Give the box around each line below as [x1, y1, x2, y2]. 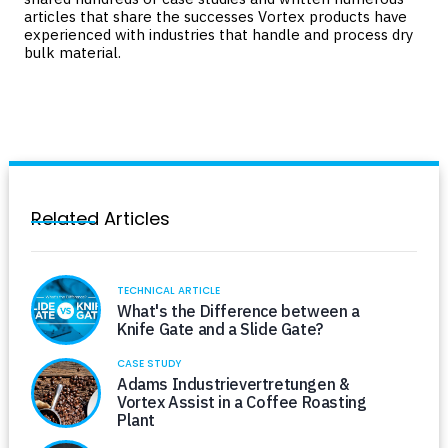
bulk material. [24, 43, 121, 62]
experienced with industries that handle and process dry [24, 25, 413, 44]
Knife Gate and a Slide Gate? [117, 318, 323, 339]
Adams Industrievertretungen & [117, 374, 349, 394]
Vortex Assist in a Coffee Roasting [117, 392, 367, 412]
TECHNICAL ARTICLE [117, 282, 220, 298]
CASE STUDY [117, 356, 181, 371]
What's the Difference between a [117, 300, 360, 321]
